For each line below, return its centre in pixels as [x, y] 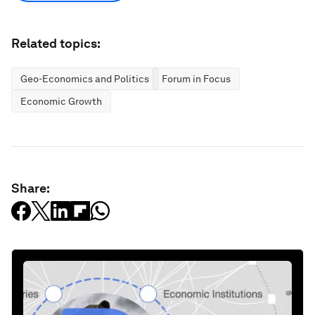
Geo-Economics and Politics [85, 79]
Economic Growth [61, 101]
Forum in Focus [196, 79]
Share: [31, 188]
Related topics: [56, 43]
